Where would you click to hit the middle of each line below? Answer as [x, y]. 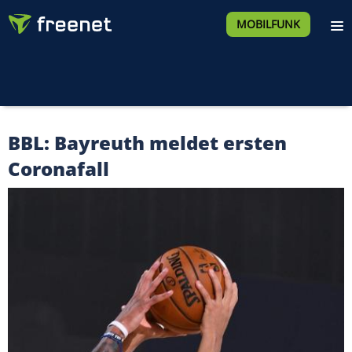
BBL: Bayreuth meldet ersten [147, 143]
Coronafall [59, 169]
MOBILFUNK [268, 24]
